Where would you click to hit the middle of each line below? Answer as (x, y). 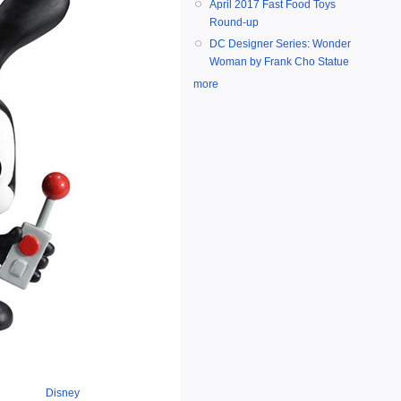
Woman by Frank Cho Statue (279, 62)
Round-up (234, 23)
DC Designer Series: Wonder (280, 44)
